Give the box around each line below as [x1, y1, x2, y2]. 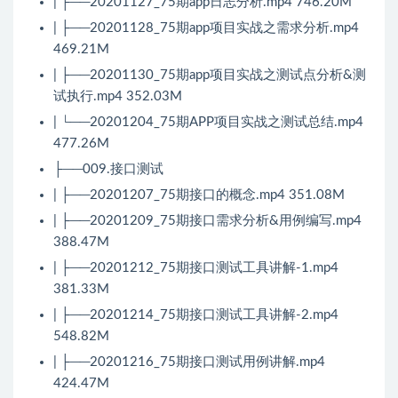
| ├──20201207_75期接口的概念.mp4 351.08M [53, 188, 345, 203]
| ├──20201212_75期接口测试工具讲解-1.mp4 [53, 261, 338, 275]
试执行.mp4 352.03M [53, 90, 182, 104]
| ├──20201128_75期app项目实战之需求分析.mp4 [53, 21, 359, 36]
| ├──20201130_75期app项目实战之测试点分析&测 [53, 68, 366, 83]
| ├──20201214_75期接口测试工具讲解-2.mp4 [53, 308, 338, 322]
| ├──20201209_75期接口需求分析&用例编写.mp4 [53, 214, 362, 228]
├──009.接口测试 [53, 163, 163, 177]
